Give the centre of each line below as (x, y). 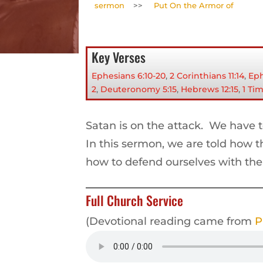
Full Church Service (135, 200)
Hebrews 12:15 (210, 89)
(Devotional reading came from (171, 222)
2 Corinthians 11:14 (207, 75)
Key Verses (119, 57)
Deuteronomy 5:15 (139, 89)
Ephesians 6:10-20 (129, 75)
